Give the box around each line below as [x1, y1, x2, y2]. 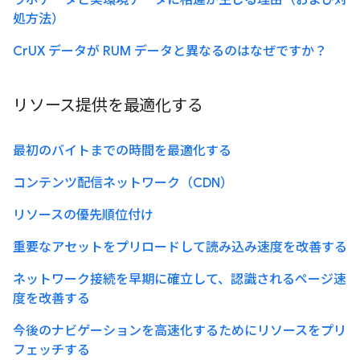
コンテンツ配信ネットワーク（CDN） [13, 175, 233, 192]
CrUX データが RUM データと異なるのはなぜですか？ [13, 43, 327, 60]
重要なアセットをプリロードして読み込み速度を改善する [13, 239, 347, 256]
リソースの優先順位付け [13, 207, 153, 224]
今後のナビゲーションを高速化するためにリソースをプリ [13, 323, 346, 340]
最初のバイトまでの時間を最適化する [13, 143, 231, 160]
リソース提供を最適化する [13, 96, 203, 117]
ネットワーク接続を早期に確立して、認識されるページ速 [13, 272, 346, 288]
